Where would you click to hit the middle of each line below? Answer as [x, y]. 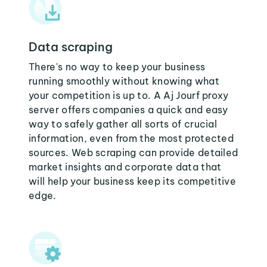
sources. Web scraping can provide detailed [133, 153]
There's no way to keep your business [117, 67]
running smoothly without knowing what [124, 81]
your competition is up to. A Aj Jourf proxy [129, 95]
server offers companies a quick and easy [128, 110]
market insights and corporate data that [125, 167]
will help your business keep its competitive [133, 181]
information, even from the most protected [131, 138]
